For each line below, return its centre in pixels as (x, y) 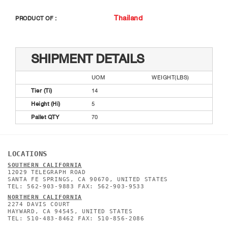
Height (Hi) (46, 104)
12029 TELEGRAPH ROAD (47, 172)
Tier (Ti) (42, 91)
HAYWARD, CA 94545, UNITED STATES (70, 211)
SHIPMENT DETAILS (88, 59)
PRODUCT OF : (36, 18)
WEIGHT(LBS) (170, 78)
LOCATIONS (28, 154)
